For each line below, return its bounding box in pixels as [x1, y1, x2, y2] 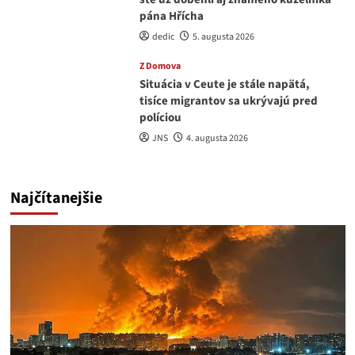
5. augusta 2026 [192, 30, 254, 44]
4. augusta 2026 [185, 132, 248, 146]
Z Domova [139, 59, 181, 74]
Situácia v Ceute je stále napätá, [139, 76, 310, 94]
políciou [139, 109, 181, 127]
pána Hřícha [139, 8, 204, 25]
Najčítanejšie [10, 187, 102, 210]
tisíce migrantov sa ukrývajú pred [139, 93, 318, 110]
